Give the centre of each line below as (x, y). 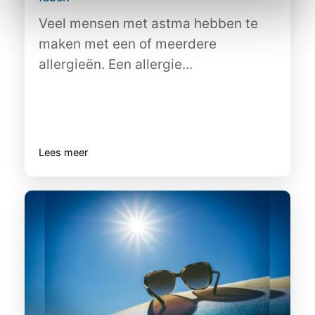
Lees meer (63, 152)
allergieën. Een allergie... (116, 64)
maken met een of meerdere (128, 44)
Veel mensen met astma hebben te (148, 24)
